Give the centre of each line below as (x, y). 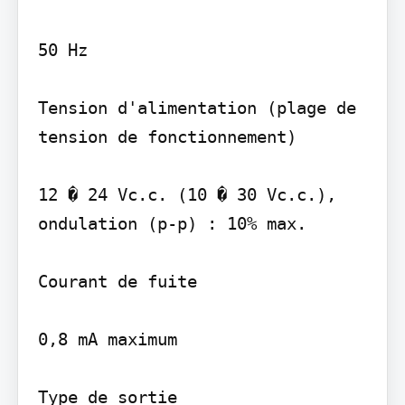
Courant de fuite (117, 281)
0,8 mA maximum (107, 339)
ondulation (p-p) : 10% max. (172, 223)
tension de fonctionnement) (167, 136)
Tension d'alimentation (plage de (197, 107)
